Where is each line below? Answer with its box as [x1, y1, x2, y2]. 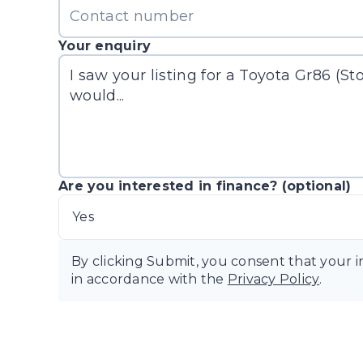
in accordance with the [71, 271, 228, 287]
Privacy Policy [227, 271, 320, 287]
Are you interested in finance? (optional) [58, 178, 352, 194]
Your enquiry [58, 38, 152, 53]
